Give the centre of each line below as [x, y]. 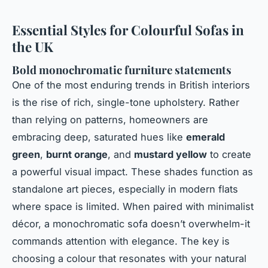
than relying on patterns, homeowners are [110, 120]
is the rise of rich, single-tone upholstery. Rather [126, 103]
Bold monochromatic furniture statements [122, 70]
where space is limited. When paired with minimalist [133, 207]
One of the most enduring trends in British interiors [131, 85]
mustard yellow [170, 155]
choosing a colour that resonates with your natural [129, 259]
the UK [33, 47]
